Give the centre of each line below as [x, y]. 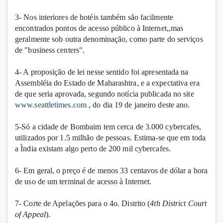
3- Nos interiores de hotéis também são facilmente [94, 17]
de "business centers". [50, 50]
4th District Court [178, 204]
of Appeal [30, 215]
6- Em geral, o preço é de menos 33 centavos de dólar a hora [111, 171]
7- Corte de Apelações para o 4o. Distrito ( [83, 204]
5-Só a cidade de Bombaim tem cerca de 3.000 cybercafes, [108, 127]
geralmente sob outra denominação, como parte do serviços [109, 39]
